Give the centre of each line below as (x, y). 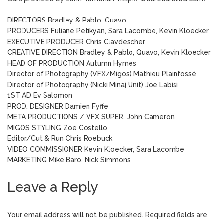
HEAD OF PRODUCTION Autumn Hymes (72, 63)
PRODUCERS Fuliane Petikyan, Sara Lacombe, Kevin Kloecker (108, 31)
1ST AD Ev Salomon (40, 95)
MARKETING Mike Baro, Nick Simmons (69, 160)
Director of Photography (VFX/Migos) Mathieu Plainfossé (102, 74)
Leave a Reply (53, 187)
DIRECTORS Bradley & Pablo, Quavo (67, 20)
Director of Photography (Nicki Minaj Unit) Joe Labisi (93, 84)
